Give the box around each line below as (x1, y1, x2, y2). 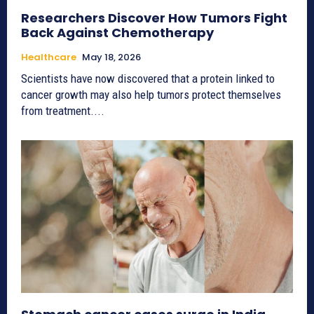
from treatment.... (21, 104, 104, 118)
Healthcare (21, 50, 76, 64)
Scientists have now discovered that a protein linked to (21, 71, 275, 86)
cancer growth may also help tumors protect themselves (21, 88, 281, 102)
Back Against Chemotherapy (21, 24, 214, 42)
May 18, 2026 (82, 50, 141, 64)
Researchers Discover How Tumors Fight (21, 9, 287, 27)
